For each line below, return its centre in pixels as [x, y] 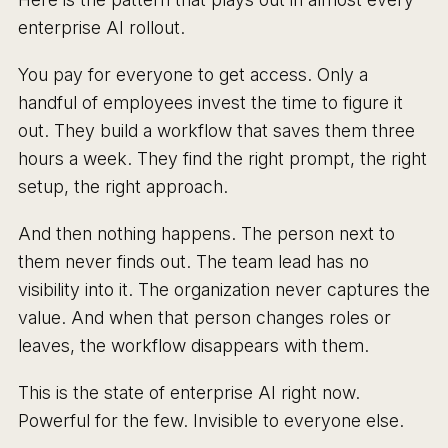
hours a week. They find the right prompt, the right [222, 159]
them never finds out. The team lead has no [193, 262]
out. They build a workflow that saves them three [216, 131]
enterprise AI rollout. [101, 27]
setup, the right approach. [122, 187]
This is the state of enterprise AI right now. [188, 393]
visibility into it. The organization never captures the [223, 290]
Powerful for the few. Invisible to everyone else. [210, 421]
